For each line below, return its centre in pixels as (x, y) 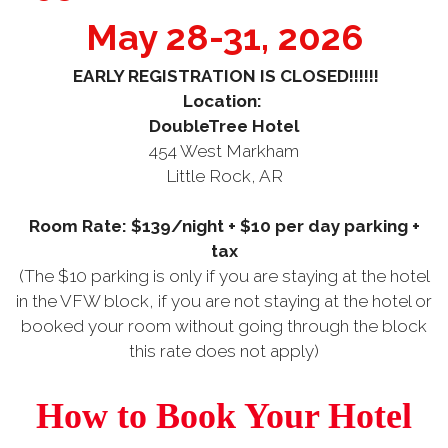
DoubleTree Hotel (224, 126)
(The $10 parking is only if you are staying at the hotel (224, 276)
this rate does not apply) (224, 351)
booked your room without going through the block (224, 326)
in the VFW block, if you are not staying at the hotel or (224, 301)
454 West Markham (224, 151)
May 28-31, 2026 (224, 37)
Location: (222, 101)
